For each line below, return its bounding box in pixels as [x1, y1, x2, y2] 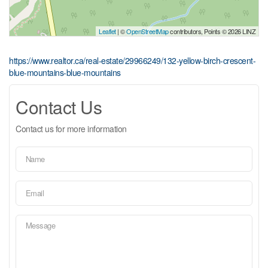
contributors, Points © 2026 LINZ [168, 26, 255, 36]
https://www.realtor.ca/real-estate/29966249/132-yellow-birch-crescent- [9, 54, 255, 66]
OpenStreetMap [126, 26, 169, 36]
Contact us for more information [16, 122, 127, 135]
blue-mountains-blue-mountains [9, 66, 121, 78]
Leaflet [99, 26, 116, 36]
